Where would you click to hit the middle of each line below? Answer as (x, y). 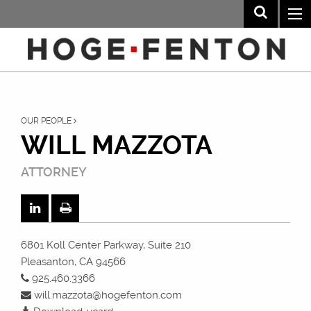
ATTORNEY (54, 172)
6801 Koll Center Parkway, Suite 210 (106, 245)
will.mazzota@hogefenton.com (107, 295)
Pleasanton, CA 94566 (73, 262)
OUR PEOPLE (47, 121)
